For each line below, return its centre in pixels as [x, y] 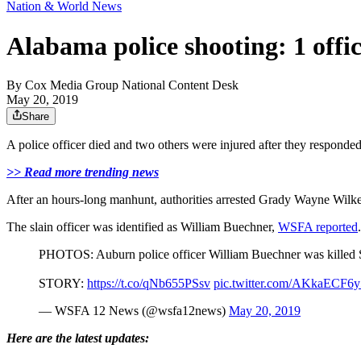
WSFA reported [318, 227]
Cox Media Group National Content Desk [132, 85]
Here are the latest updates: [78, 338]
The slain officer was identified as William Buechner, [142, 227]
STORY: [63, 284]
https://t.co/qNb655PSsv [149, 284]
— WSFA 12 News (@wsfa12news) [134, 311]
